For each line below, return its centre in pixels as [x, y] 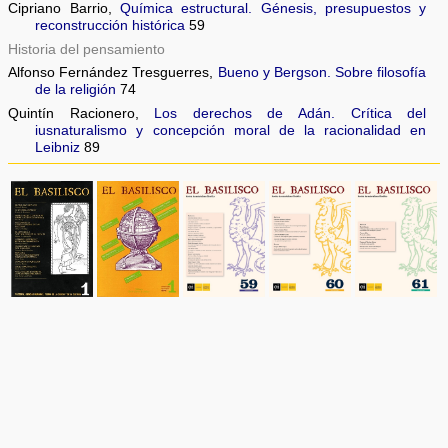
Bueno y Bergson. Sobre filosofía [322, 73]
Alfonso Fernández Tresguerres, [113, 73]
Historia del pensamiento [87, 49]
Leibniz [58, 148]
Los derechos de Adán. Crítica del [290, 114]
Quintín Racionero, [81, 114]
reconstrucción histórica [110, 25]
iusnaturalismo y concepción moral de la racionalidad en [231, 131]
